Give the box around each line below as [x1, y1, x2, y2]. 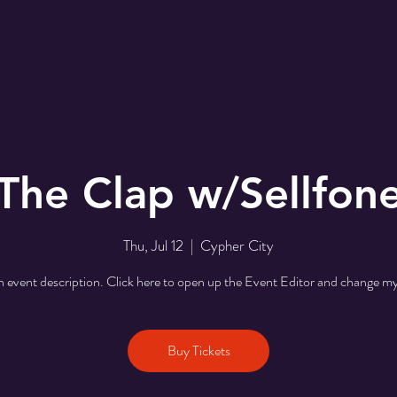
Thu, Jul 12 [123, 234, 183, 256]
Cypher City [200, 234, 274, 256]
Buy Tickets [167, 339, 230, 361]
